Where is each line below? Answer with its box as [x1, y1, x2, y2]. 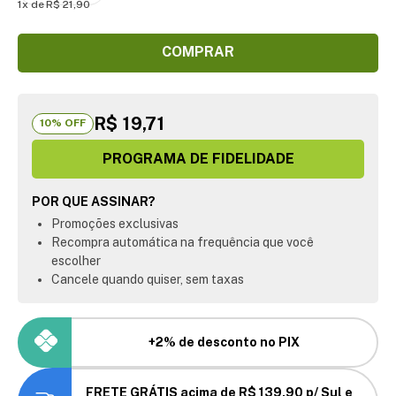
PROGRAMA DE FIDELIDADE [102, 149, 294, 167]
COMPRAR [162, 43, 234, 61]
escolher [51, 253, 101, 268]
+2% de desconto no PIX [148, 334, 301, 349]
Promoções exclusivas [51, 216, 179, 231]
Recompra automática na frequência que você [51, 234, 314, 249]
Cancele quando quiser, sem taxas [51, 271, 244, 286]
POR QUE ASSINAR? [32, 194, 156, 209]
